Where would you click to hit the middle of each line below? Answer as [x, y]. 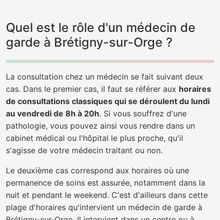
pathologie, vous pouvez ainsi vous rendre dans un [100, 126]
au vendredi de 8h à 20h [53, 113]
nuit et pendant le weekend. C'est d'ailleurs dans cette [107, 195]
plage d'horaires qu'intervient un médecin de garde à [104, 207]
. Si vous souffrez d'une [143, 113]
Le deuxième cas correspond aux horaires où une [97, 170]
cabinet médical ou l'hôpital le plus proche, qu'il [95, 138]
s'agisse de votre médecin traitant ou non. [84, 150]
